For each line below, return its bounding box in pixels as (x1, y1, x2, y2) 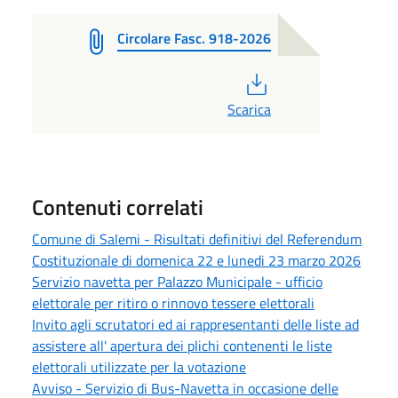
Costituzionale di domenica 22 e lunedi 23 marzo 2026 (32, 249, 361, 271)
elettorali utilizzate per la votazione (32, 355, 246, 378)
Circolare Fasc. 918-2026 (117, 27, 271, 49)
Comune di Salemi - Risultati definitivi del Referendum (32, 227, 362, 250)
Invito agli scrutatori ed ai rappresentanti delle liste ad (32, 313, 359, 335)
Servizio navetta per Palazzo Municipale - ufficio (32, 270, 322, 292)
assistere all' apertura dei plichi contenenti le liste (32, 334, 332, 356)
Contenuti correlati (32, 190, 203, 223)
